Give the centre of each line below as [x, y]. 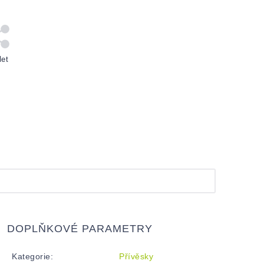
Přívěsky [136, 256]
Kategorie [31, 256]
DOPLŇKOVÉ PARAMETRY [80, 229]
